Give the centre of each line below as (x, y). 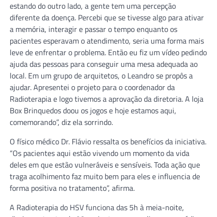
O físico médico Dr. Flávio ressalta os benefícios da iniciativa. (108, 141)
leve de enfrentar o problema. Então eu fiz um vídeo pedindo (108, 52)
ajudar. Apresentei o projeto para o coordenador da (92, 87)
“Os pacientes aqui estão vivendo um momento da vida (100, 153)
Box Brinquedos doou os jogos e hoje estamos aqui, (93, 110)
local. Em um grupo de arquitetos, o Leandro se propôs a (101, 75)
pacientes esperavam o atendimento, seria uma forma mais (107, 40)
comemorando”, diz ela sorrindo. (61, 122)
